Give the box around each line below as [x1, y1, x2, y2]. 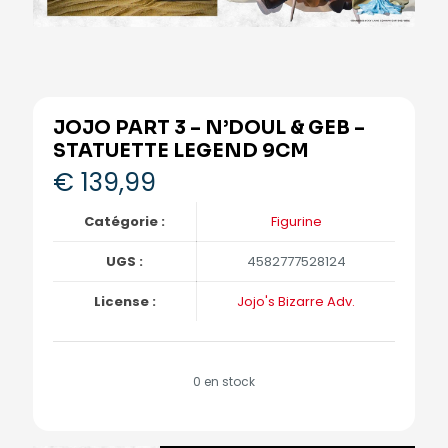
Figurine [270, 212, 322, 232]
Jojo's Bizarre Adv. [237, 292, 355, 312]
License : [93, 292, 156, 312]
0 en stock [193, 373, 255, 391]
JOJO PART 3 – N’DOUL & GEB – [53, 116, 365, 141]
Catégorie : [84, 212, 165, 232]
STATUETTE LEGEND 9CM [53, 139, 309, 164]
